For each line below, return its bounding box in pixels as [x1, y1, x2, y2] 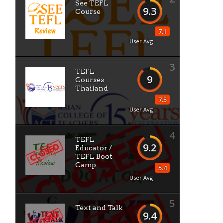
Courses [75, 76, 104, 84]
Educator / [75, 144, 112, 152]
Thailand [75, 84, 108, 92]
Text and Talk [75, 204, 122, 212]
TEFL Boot [75, 152, 112, 160]
